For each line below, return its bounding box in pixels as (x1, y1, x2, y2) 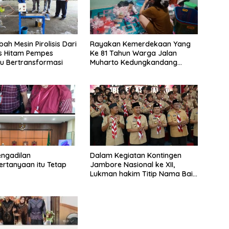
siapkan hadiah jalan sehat (89, 67, 182, 77)
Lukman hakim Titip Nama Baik (89, 169, 197, 179)
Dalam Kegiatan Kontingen (89, 151, 181, 161)
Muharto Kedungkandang (89, 58, 177, 67)
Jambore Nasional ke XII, (89, 160, 175, 170)
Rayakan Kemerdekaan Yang (89, 39, 191, 49)
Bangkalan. (89, 178, 128, 188)
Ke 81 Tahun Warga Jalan (89, 49, 177, 58)
